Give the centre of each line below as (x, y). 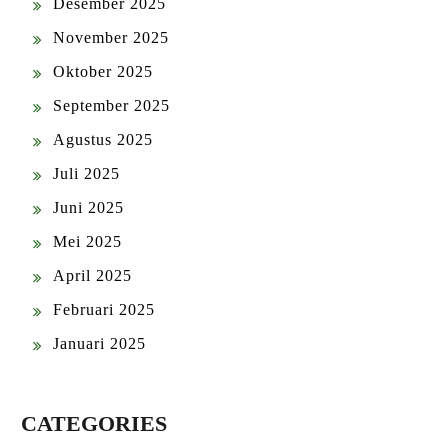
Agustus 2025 (103, 139)
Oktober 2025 (103, 71)
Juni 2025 (88, 207)
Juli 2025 (86, 173)
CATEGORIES (94, 423)
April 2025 (92, 275)
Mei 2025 (87, 241)
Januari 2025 (99, 343)
